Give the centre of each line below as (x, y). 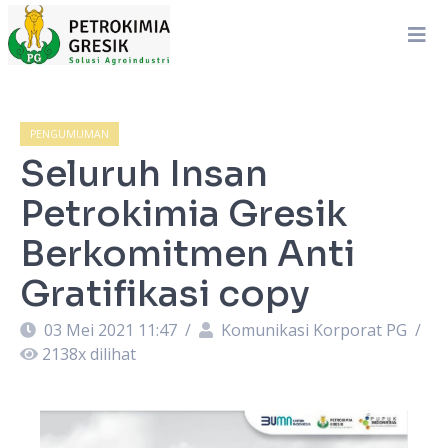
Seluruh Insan (144, 173)
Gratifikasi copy (165, 293)
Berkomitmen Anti (187, 253)
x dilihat (107, 354)
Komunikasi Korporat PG (314, 330)
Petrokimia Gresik (183, 213)
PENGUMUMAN (69, 134)
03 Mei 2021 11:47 (110, 330)
